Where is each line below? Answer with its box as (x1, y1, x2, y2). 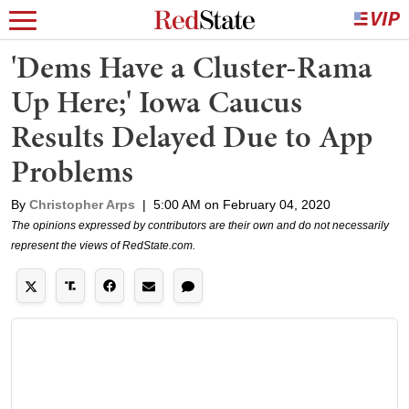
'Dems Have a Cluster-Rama (11, 46, 372, 89)
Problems (11, 150, 133, 193)
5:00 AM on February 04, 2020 (153, 197, 330, 212)
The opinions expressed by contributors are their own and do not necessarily (11, 219, 389, 232)
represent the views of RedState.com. (11, 239, 195, 252)
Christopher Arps (29, 197, 135, 212)
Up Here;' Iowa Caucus (11, 80, 302, 123)
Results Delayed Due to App (11, 115, 372, 158)
